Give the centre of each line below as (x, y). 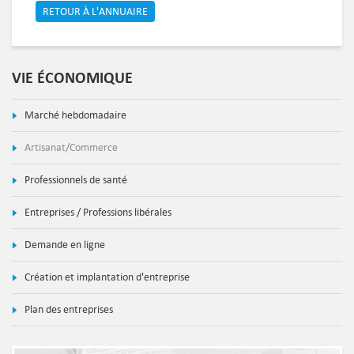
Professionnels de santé (75, 180)
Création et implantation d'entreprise (106, 277)
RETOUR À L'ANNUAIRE (95, 11)
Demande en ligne (64, 245)
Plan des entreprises (68, 309)
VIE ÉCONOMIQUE (72, 78)
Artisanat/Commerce (70, 147)
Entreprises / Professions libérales (97, 212)
